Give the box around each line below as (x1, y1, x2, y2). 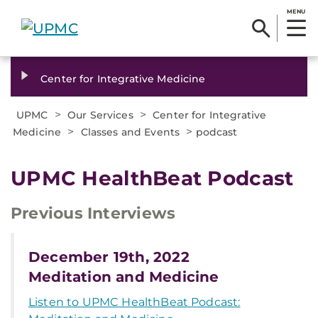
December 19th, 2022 (28, 248, 190, 265)
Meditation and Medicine (28, 268, 219, 285)
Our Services (67, 109, 133, 121)
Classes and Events (80, 126, 180, 138)
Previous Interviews (11, 204, 176, 223)
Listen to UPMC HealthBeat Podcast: (28, 295, 241, 309)
